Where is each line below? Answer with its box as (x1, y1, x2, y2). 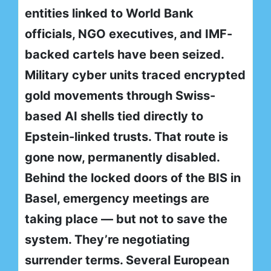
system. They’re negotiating (25, 232, 190, 247)
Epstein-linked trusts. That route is (25, 129, 228, 145)
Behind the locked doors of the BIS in (25, 171, 241, 186)
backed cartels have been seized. (25, 47, 224, 62)
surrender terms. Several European (25, 253, 229, 268)
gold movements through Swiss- (25, 88, 215, 103)
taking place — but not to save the (25, 212, 227, 227)
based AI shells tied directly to (25, 109, 203, 124)
